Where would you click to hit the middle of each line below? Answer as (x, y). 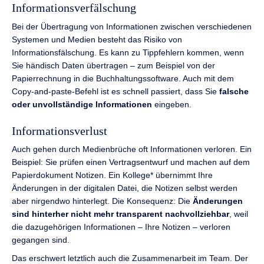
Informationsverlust (60, 131)
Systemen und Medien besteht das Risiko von (97, 39)
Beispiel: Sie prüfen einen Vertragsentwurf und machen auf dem (131, 162)
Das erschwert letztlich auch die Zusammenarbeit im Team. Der (130, 258)
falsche (234, 91)
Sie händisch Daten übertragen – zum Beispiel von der (113, 65)
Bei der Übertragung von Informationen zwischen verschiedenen (132, 26)
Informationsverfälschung (74, 8)
